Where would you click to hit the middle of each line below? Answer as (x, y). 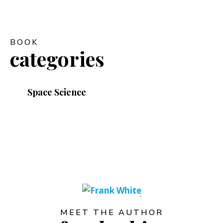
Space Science (57, 92)
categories (57, 59)
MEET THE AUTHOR (111, 213)
